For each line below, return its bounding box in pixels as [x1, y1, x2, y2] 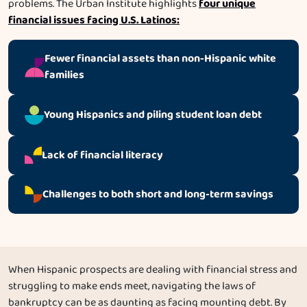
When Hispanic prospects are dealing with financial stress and [8, 262, 297, 279]
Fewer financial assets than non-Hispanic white [45, 50, 276, 68]
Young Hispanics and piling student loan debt [44, 106, 262, 124]
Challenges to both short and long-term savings [42, 185, 273, 203]
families [45, 66, 84, 84]
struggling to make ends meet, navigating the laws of [8, 278, 256, 295]
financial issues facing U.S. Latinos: [8, 12, 180, 29]
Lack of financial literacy [42, 146, 163, 164]
